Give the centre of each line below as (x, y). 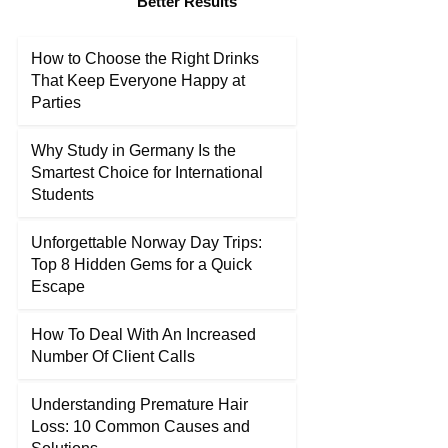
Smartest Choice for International (147, 172)
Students (62, 194)
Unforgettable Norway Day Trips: (146, 242)
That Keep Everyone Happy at (138, 80)
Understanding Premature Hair (139, 404)
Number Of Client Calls (113, 356)
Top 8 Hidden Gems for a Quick (141, 264)
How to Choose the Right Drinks (145, 58)
